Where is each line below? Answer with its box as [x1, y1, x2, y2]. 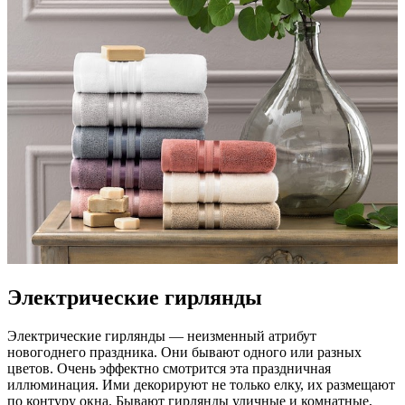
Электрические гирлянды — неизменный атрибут [7, 327, 316, 344]
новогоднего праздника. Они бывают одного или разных [7, 344, 362, 360]
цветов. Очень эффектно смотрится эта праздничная [7, 360, 331, 376]
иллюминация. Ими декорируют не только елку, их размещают [7, 376, 395, 392]
